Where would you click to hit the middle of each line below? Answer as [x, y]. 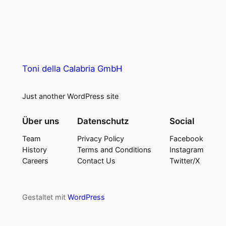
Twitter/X [185, 161]
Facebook [187, 139]
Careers [35, 161]
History [34, 150]
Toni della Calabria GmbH [72, 68]
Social [182, 121]
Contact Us [96, 161]
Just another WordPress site [70, 96]
